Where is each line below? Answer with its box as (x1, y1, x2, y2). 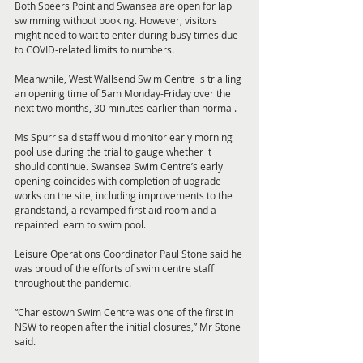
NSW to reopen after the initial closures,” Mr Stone (15, 320, 243, 334)
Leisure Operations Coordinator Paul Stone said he (15, 247, 245, 261)
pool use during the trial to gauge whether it (15, 145, 214, 159)
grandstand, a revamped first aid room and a (15, 203, 219, 217)
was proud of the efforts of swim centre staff (15, 262, 216, 275)
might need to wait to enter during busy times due (15, 28, 241, 42)
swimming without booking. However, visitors (15, 14, 220, 28)
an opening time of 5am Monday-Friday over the (15, 87, 233, 100)
